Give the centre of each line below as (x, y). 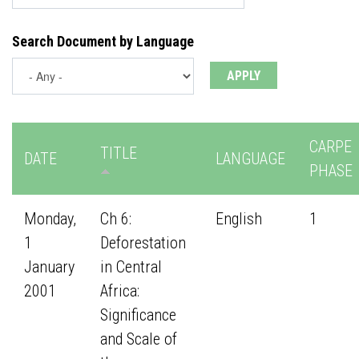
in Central (131, 267)
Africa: (120, 291)
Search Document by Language (103, 41)
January (49, 267)
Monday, (50, 219)
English (239, 219)
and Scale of (139, 339)
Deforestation (143, 243)
